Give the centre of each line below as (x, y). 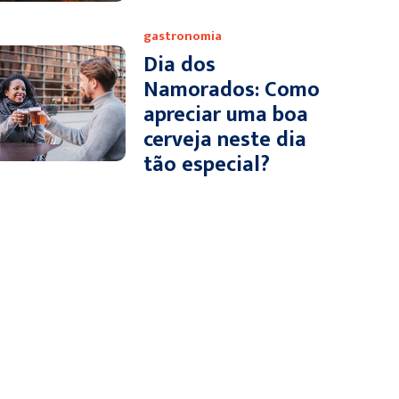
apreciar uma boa (226, 115)
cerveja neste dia (225, 140)
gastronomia (183, 36)
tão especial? (207, 165)
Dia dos (179, 65)
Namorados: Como (232, 90)
